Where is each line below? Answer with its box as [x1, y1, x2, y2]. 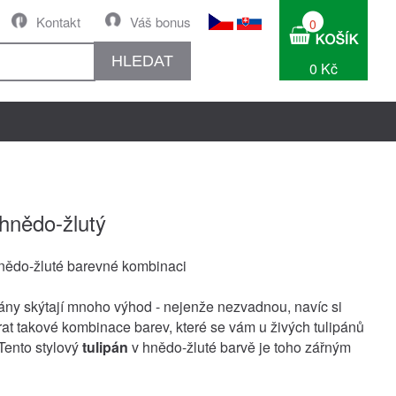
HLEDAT [111, 51, 173, 70]
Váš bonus [130, 12, 191, 31]
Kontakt [36, 12, 80, 31]
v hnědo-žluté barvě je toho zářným [128, 337, 351, 357]
